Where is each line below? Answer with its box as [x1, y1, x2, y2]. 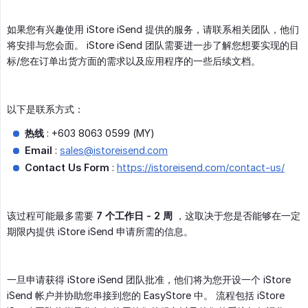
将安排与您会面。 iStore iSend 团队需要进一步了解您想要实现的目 [7, 39, 299, 52]
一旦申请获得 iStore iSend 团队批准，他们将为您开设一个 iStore [7, 274, 291, 286]
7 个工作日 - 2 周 [96, 210, 173, 222]
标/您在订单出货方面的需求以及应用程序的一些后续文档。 [7, 55, 261, 67]
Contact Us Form [25, 162, 109, 174]
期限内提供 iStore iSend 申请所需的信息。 [7, 225, 193, 238]
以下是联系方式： [7, 103, 84, 115]
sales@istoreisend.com [60, 144, 168, 157]
